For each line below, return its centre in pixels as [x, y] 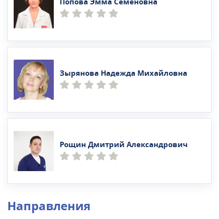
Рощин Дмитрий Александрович [124, 145]
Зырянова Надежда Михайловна [123, 74]
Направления [49, 206]
